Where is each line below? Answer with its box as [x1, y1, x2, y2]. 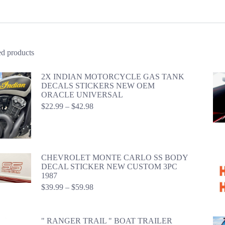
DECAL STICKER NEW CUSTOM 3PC [41, 162, 177, 171]
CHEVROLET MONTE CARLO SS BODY [41, 153, 188, 162]
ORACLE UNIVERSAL [41, 90, 123, 99]
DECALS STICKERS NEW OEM [41, 81, 155, 90]
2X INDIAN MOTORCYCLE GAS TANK [41, 72, 184, 81]
